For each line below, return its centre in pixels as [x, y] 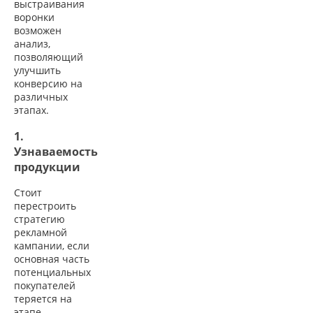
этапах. [31, 110]
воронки [34, 17]
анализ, [32, 44]
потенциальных [52, 272]
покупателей [45, 285]
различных [41, 97]
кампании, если [52, 245]
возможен [38, 31]
